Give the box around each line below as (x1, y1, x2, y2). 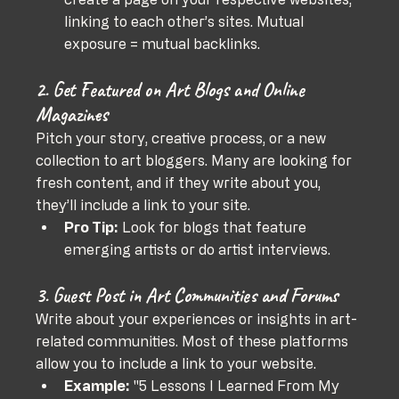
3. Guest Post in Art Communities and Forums (36, 282, 339, 308)
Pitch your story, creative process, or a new (36, 129, 330, 146)
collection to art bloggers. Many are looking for (36, 151, 356, 168)
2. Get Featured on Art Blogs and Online (36, 77, 310, 102)
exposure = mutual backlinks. (64, 35, 261, 52)
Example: (64, 377, 131, 394)
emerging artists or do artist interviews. (64, 240, 331, 257)
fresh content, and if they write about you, (36, 174, 325, 191)
